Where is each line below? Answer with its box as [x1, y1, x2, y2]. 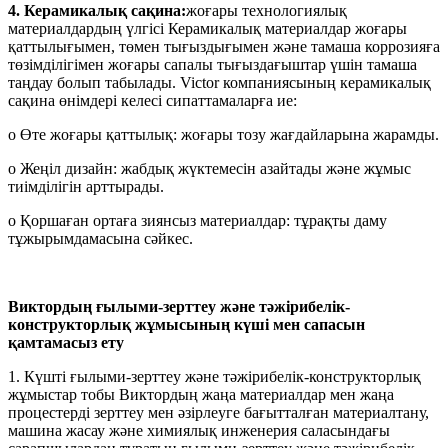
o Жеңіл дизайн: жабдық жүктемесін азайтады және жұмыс [8, 159, 411, 177]
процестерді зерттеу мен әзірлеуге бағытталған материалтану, [8, 403, 429, 421]
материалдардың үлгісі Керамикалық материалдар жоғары [8, 19, 407, 37]
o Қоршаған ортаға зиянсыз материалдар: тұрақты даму [8, 211, 387, 229]
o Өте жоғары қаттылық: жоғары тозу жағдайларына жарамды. [8, 125, 439, 143]
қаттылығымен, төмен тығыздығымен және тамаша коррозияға [8, 37, 440, 55]
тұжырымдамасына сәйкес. [8, 229, 193, 247]
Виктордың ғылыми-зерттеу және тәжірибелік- [8, 297, 350, 315]
